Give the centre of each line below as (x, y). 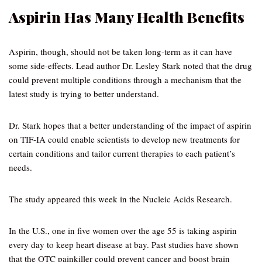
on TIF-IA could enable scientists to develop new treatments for (124, 139)
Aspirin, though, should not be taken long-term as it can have (120, 51)
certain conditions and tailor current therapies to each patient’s (122, 153)
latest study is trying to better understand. (84, 94)
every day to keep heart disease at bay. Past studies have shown (124, 244)
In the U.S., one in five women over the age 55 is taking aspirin (123, 230)
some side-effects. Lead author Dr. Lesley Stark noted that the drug (130, 65)
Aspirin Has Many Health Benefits (127, 17)
